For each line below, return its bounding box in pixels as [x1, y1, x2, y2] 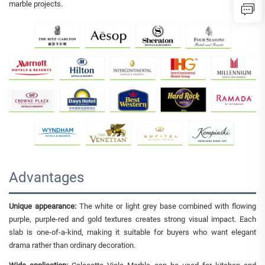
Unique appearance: [9, 201, 76, 211]
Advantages [9, 169, 84, 186]
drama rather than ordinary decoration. [9, 240, 135, 250]
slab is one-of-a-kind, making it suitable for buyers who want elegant [9, 227, 256, 237]
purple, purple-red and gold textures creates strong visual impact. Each [9, 214, 256, 224]
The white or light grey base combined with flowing [76, 201, 257, 211]
